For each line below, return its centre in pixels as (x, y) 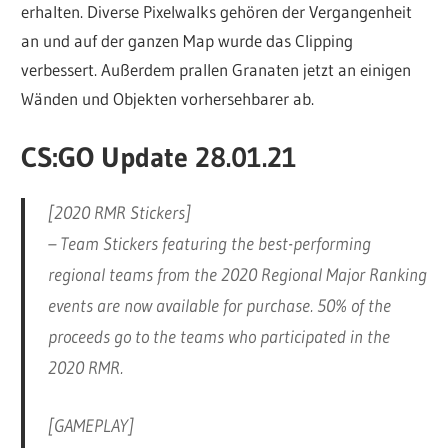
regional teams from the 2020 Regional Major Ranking (237, 275)
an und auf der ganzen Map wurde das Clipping (187, 40)
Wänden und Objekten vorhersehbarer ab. (168, 98)
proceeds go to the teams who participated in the (218, 337)
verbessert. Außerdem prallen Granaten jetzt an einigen (216, 69)
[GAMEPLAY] (90, 426)
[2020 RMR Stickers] (119, 213)
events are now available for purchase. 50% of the (219, 306)
